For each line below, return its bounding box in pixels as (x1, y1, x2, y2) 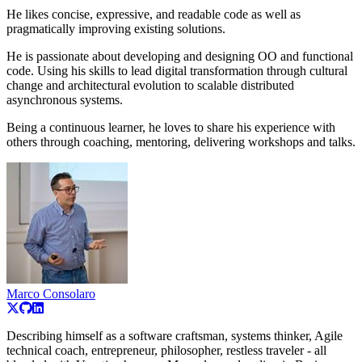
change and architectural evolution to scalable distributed (6, 78, 294, 93)
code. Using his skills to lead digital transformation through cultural (6, 64, 347, 78)
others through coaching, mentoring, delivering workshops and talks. (6, 135, 356, 149)
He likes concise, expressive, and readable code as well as (6, 7, 301, 22)
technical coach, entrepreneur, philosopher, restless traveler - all (6, 343, 326, 358)
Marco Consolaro (6, 287, 95, 301)
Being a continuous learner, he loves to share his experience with (6, 120, 335, 135)
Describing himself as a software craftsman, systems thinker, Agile (6, 329, 343, 343)
